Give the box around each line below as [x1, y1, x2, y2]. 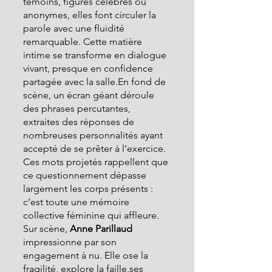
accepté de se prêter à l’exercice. [23, 143, 168, 154]
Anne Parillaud [67, 223, 132, 234]
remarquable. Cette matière [23, 36, 144, 47]
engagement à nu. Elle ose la [23, 250, 151, 261]
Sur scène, [23, 223, 67, 234]
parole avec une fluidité [23, 22, 127, 34]
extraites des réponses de [23, 116, 137, 127]
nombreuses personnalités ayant [23, 129, 165, 141]
